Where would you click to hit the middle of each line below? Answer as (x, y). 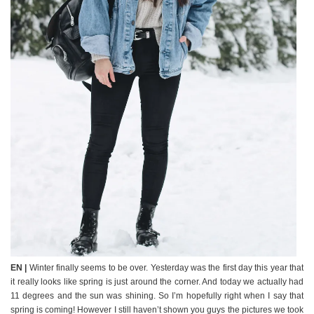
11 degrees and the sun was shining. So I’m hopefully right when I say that (157, 296)
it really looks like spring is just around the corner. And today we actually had (157, 282)
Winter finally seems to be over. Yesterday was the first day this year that (165, 268)
